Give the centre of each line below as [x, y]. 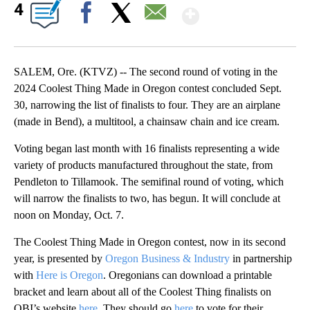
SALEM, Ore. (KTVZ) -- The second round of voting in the [146, 72]
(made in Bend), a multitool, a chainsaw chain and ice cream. [147, 122]
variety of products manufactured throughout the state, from [143, 165]
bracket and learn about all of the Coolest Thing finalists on [143, 292]
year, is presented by [60, 259]
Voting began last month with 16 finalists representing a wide [147, 149]
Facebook [89, 37]
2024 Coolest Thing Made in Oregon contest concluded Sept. [148, 89]
